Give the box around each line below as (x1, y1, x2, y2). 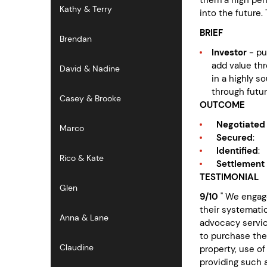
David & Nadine (60, 63, 120, 74)
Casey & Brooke (60, 93, 121, 104)
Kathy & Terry (60, 4, 112, 14)
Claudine (60, 242, 94, 253)
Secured (212, 131, 253, 144)
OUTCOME (200, 98, 245, 111)
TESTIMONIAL (200, 170, 259, 183)
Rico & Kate (60, 153, 104, 163)
